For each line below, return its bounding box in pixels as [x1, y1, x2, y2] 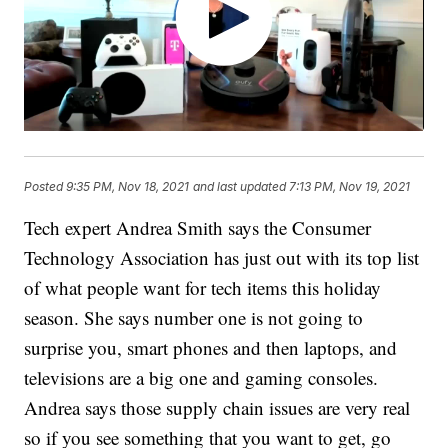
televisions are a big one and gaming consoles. [24, 365, 379, 391]
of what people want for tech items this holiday [24, 275, 382, 301]
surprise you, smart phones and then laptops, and [24, 335, 398, 361]
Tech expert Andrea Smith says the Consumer [24, 215, 372, 241]
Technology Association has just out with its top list [24, 245, 420, 271]
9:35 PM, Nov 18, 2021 [66, 178, 190, 194]
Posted [24, 178, 67, 194]
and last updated [193, 178, 287, 194]
